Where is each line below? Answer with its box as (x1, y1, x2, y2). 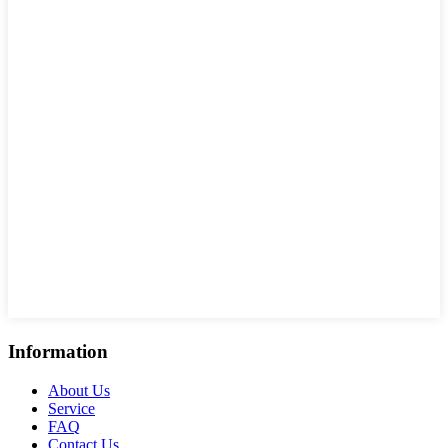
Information (8, 340, 108, 362)
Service (48, 399, 95, 417)
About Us (48, 381, 110, 399)
